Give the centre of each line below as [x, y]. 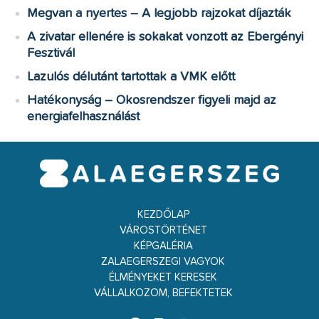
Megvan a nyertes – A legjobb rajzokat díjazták [159, 13]
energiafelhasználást [84, 116]
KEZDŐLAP [163, 215]
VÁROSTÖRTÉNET [163, 231]
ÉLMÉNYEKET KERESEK [163, 278]
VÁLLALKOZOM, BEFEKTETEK [163, 293]
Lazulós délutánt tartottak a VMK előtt [131, 77]
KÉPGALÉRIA [163, 246]
